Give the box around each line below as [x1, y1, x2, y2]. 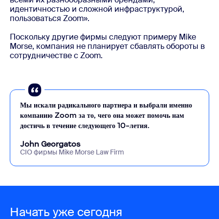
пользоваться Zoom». [10, 13, 89, 23]
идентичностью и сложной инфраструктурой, [10, 3, 184, 14]
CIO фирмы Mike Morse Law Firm [20, 147, 124, 156]
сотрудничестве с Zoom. [10, 50, 105, 61]
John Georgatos [20, 139, 81, 149]
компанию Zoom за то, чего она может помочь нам [20, 110, 184, 120]
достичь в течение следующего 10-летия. [20, 120, 150, 130]
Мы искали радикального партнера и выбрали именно [20, 100, 192, 109]
